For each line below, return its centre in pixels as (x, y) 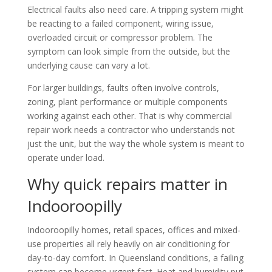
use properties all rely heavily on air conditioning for (128, 243)
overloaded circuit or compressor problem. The (120, 37)
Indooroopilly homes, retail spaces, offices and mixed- (134, 229)
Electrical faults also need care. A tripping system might (135, 9)
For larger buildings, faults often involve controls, (123, 87)
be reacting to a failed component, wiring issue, (120, 23)
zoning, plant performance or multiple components (127, 101)
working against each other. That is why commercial (129, 115)
